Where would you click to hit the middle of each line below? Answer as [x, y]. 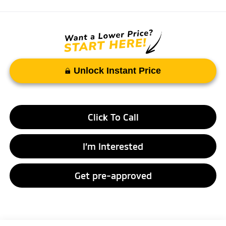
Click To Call [113, 117]
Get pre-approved [113, 175]
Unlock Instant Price [117, 70]
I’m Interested [113, 146]
